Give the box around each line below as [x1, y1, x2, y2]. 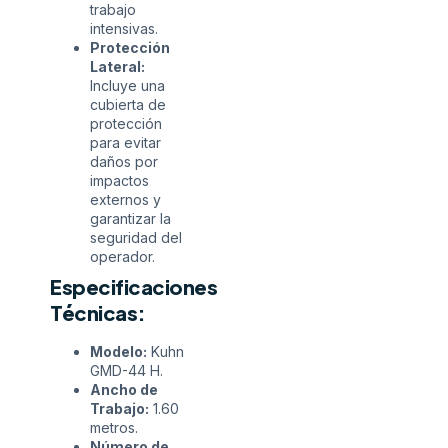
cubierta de [90, 96, 166, 114]
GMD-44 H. [90, 362, 163, 380]
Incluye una [90, 77, 165, 95]
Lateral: [90, 58, 145, 76]
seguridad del [90, 229, 182, 247]
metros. [90, 419, 138, 437]
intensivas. [90, 20, 158, 38]
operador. [90, 248, 155, 266]
